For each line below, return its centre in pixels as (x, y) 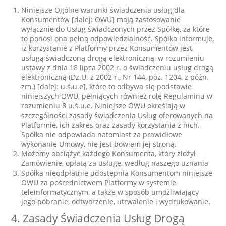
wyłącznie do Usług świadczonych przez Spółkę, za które (116, 29)
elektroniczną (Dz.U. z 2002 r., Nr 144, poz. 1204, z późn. (115, 77)
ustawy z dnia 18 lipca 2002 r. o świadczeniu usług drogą (118, 67)
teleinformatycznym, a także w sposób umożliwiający (110, 192)
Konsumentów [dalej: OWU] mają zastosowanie (101, 19)
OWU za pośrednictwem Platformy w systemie (99, 182)
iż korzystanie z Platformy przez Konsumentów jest (107, 48)
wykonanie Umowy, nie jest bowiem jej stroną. (99, 144)
